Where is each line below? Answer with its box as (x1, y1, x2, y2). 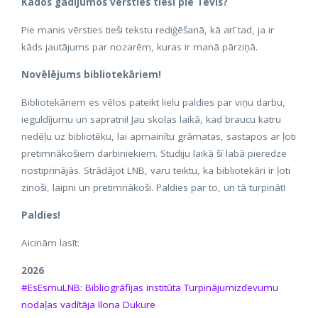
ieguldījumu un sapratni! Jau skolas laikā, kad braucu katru (21, 112, 281, 126)
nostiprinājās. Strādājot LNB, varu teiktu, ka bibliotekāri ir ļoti (21, 163, 290, 177)
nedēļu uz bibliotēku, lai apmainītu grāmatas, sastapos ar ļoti (21, 129, 296, 143)
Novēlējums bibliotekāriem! (21, 67, 161, 81)
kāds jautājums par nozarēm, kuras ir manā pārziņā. (21, 40, 258, 53)
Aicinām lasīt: (21, 236, 79, 249)
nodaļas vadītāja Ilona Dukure (21, 297, 155, 311)
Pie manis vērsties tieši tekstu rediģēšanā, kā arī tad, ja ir (21, 23, 274, 36)
